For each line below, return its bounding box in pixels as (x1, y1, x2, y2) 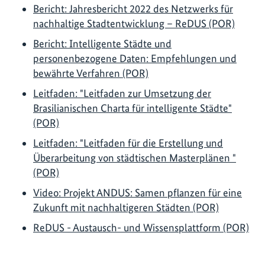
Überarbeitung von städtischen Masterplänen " (33, 151, 236, 164)
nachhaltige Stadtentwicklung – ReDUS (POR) (33, 17, 235, 30)
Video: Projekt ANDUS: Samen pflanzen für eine (33, 186, 242, 199)
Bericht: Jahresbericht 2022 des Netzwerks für (33, 2, 233, 15)
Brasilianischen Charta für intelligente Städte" (33, 101, 232, 114)
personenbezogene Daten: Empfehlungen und (33, 51, 237, 64)
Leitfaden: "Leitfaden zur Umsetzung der (33, 86, 211, 99)
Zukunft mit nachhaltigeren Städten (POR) (33, 201, 219, 214)
